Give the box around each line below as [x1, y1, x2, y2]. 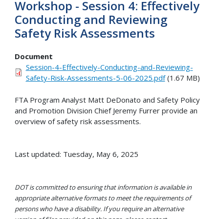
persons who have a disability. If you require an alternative [15, 204, 184, 213]
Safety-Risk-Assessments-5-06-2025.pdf [25, 73, 165, 83]
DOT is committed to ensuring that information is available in [15, 182, 192, 192]
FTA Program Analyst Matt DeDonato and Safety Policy [15, 94, 200, 105]
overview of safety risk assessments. [15, 116, 141, 126]
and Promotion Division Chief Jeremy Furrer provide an [15, 105, 197, 115]
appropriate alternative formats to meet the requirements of [15, 193, 191, 202]
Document [15, 51, 53, 62]
